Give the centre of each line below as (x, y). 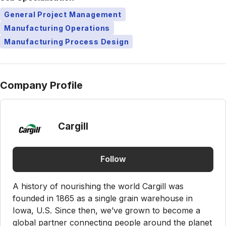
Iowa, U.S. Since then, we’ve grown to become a (106, 210)
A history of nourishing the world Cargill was (98, 186)
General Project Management (63, 14)
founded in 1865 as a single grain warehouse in (103, 198)
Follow (113, 159)
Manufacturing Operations (57, 28)
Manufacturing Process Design (67, 41)
